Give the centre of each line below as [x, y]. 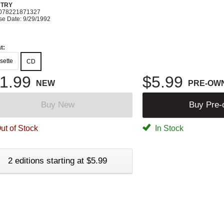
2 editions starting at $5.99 [57, 160]
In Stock [168, 128]
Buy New [57, 104]
